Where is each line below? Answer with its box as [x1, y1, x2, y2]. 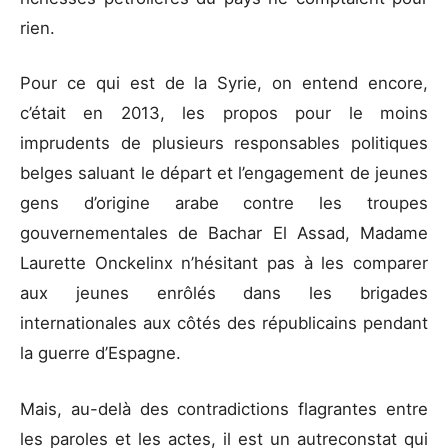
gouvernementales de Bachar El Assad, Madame [20, 223, 428, 244]
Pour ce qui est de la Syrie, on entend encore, [20, 73, 428, 94]
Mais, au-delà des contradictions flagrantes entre [20, 398, 428, 419]
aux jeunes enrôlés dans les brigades [20, 283, 428, 304]
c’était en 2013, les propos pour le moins [20, 103, 428, 124]
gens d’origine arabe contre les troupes [20, 193, 428, 214]
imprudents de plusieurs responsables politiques [20, 133, 428, 154]
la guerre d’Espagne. [20, 343, 181, 364]
